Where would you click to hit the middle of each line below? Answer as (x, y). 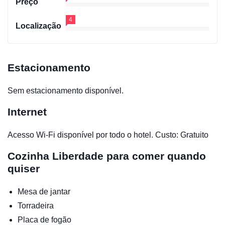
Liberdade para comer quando (129, 156)
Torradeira (36, 206)
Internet (27, 112)
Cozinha (30, 156)
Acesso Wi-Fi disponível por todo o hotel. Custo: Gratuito (108, 135)
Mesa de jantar (44, 192)
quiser (24, 169)
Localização (38, 26)
